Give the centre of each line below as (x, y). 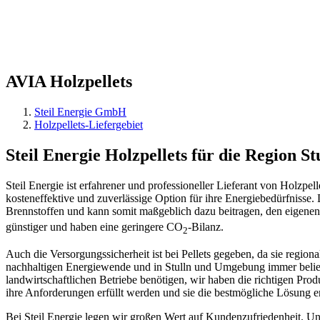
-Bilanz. (206, 226)
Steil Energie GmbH (80, 111)
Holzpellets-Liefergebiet (89, 124)
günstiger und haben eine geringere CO (94, 226)
